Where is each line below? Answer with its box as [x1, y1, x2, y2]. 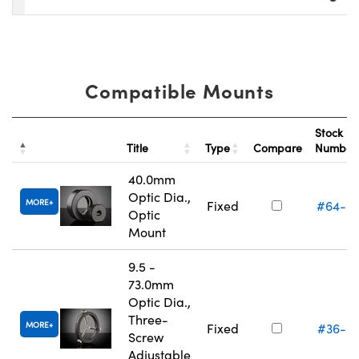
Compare [253, 140, 302, 156]
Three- [128, 311, 168, 329]
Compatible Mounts [85, 77, 274, 104]
